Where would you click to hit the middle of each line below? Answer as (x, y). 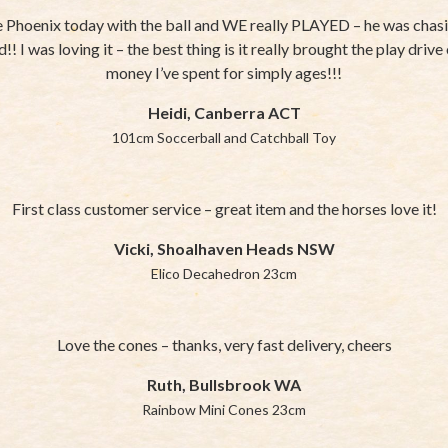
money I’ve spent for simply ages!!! (224, 72)
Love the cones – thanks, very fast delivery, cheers (224, 344)
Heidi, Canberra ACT (224, 112)
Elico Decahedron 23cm (224, 273)
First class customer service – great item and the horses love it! (224, 208)
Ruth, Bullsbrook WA (224, 384)
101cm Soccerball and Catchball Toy (224, 137)
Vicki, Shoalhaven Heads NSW (224, 248)
